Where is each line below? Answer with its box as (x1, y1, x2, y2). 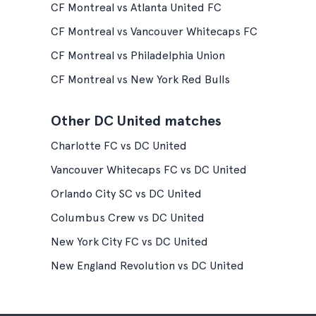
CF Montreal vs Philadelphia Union (51, 49, 225, 62)
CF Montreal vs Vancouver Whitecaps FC (51, 25, 257, 38)
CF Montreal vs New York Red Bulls (51, 73, 230, 86)
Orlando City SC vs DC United (51, 187, 202, 200)
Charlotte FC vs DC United (51, 139, 187, 152)
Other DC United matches (51, 112, 221, 129)
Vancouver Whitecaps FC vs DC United (51, 163, 247, 176)
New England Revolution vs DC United (51, 259, 244, 272)
